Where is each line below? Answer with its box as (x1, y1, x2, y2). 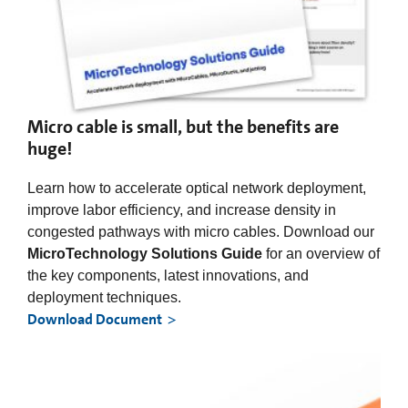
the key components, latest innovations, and (27, 267, 309, 283)
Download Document (27, 309, 162, 329)
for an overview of (262, 245, 380, 261)
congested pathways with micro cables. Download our (27, 223, 374, 240)
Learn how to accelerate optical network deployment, (27, 179, 366, 196)
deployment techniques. (27, 289, 189, 305)
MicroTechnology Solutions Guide (27, 245, 262, 261)
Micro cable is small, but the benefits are (27, 114, 339, 138)
